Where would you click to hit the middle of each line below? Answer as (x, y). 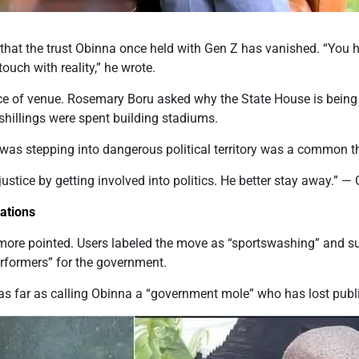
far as (31, 294)
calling (70, 294)
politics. (196, 181)
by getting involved (92, 181)
